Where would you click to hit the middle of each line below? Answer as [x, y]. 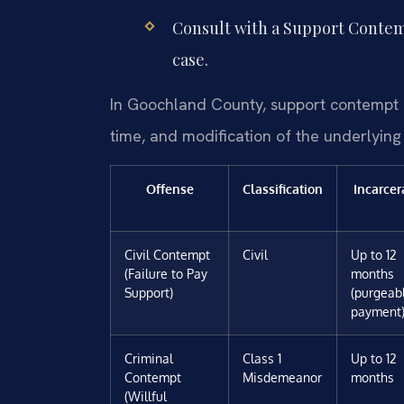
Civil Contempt [167, 254]
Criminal [149, 358]
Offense [170, 188]
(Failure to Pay [166, 273]
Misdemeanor [282, 376]
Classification [283, 188]
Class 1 [262, 358]
